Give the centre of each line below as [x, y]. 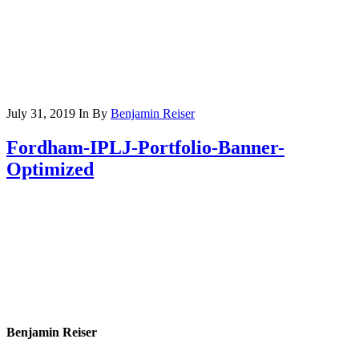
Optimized [50, 169]
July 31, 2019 [41, 113]
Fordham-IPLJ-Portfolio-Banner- [145, 147]
